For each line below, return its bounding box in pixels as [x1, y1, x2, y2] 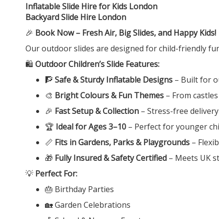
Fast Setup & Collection [55, 105, 139, 116]
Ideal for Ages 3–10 [56, 121, 126, 132]
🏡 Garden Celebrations [45, 199, 131, 210]
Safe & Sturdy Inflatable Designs [55, 74, 173, 85]
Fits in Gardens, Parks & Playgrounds [55, 136, 190, 148]
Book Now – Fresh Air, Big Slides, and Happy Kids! [35, 27, 216, 38]
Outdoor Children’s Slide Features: [35, 58, 159, 69]
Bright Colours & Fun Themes [55, 89, 164, 101]
